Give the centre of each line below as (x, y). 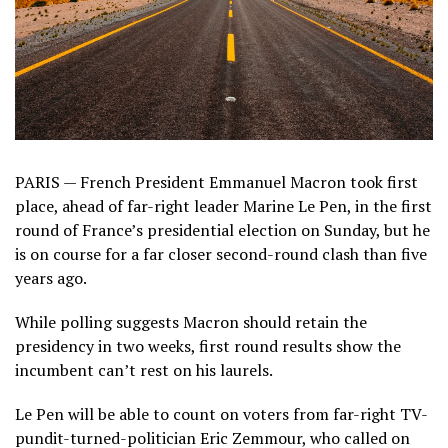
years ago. (51, 277)
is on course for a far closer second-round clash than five (221, 253)
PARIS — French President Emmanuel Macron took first (216, 181)
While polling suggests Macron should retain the (191, 321)
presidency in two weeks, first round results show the (208, 345)
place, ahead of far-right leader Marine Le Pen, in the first (223, 205)
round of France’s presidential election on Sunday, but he (222, 229)
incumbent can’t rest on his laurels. (144, 369)
